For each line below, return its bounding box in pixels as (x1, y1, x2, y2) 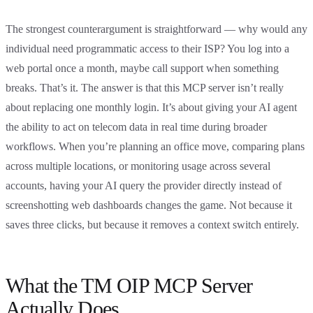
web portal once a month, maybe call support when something (6, 61, 279, 74)
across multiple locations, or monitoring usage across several (6, 159, 270, 172)
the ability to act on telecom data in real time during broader (6, 120, 267, 133)
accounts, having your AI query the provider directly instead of (6, 179, 282, 191)
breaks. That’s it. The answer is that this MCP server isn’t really (6, 81, 284, 94)
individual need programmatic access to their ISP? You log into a (6, 42, 289, 54)
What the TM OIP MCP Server (6, 273, 253, 297)
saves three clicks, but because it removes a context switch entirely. (6, 218, 299, 231)
